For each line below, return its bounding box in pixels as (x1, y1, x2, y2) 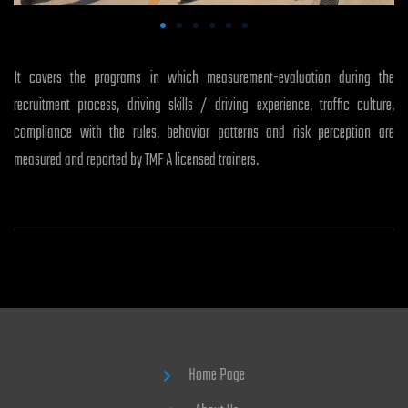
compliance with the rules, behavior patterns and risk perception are (14, 119, 394, 147)
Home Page (189, 362, 246, 389)
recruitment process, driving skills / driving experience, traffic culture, (14, 92, 394, 119)
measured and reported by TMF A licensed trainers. (14, 147, 259, 174)
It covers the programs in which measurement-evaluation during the (14, 65, 394, 92)
